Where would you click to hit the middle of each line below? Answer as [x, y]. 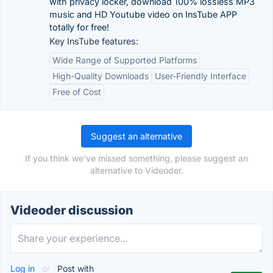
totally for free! [79, 27]
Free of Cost [77, 92]
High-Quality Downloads [101, 76]
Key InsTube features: [94, 41]
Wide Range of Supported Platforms [125, 60]
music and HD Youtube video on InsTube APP [143, 14]
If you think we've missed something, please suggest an [136, 158]
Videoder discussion [72, 210]
